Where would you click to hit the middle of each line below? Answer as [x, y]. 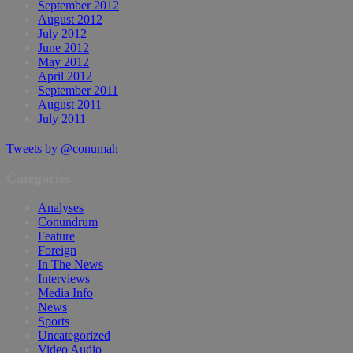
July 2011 [62, 119]
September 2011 [78, 91]
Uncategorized [74, 336]
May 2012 [63, 62]
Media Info [65, 293]
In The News [71, 265]
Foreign [57, 251]
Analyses [61, 208]
